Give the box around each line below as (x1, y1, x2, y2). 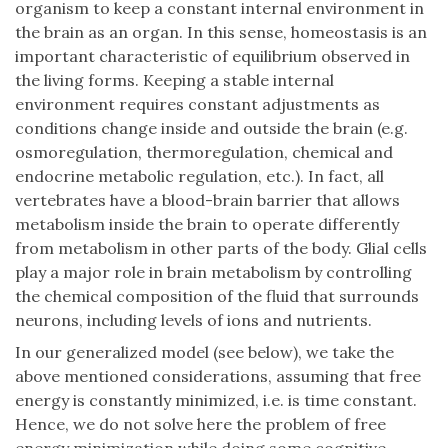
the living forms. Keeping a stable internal (15, 69, 334, 90)
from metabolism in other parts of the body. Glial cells (15, 237, 427, 258)
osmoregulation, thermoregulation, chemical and (15, 141, 393, 162)
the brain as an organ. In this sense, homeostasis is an (15, 21, 427, 42)
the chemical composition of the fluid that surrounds (15, 285, 419, 306)
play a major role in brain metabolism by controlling (15, 261, 412, 282)
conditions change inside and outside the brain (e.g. (15, 117, 408, 138)
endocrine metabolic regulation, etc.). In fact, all (15, 165, 384, 186)
